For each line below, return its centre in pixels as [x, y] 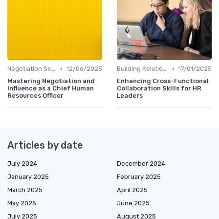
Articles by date [45, 145]
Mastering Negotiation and [51, 81]
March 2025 [25, 190]
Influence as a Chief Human [51, 88]
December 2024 [141, 164]
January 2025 [28, 177]
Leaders [130, 96]
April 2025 [132, 190]
